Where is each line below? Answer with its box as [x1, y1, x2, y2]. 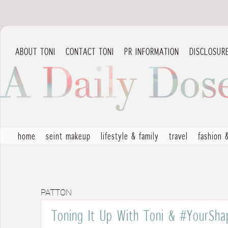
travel [169, 130, 188, 141]
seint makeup [46, 130, 91, 141]
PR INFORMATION [124, 46, 179, 57]
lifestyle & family [101, 130, 159, 141]
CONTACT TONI [66, 46, 114, 57]
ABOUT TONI [15, 46, 55, 57]
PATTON [41, 188, 72, 197]
